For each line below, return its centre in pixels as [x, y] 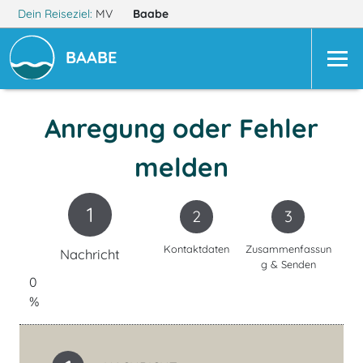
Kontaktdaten [197, 249]
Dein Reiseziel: [55, 14]
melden [181, 167]
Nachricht [90, 254]
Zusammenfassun [288, 249]
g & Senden [288, 265]
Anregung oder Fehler [181, 128]
